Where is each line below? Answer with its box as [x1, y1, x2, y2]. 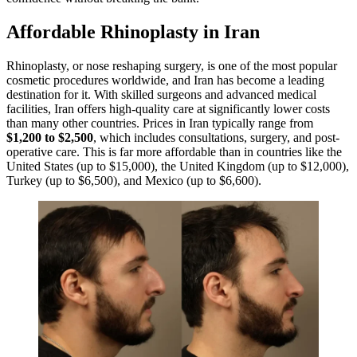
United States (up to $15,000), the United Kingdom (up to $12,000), [6, 159, 349, 173]
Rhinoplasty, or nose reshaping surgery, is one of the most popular [6, 58, 337, 73]
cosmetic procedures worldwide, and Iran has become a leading [6, 73, 324, 87]
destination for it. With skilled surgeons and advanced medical [6, 87, 316, 101]
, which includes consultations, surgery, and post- [93, 130, 339, 144]
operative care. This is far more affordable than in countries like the [6, 144, 342, 159]
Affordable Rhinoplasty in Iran [6, 22, 260, 43]
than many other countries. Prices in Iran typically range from [6, 116, 313, 130]
